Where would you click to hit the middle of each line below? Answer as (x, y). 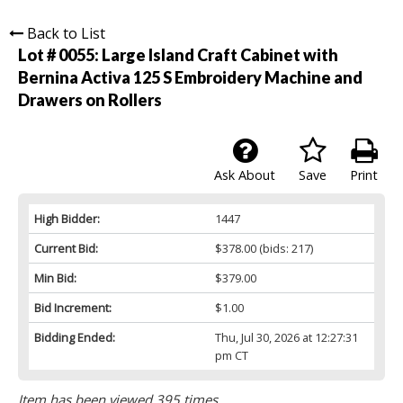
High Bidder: (67, 218)
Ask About (245, 175)
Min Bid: (55, 278)
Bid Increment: (73, 307)
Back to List (66, 33)
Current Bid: (66, 248)
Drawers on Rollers (90, 99)
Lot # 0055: (60, 54)
